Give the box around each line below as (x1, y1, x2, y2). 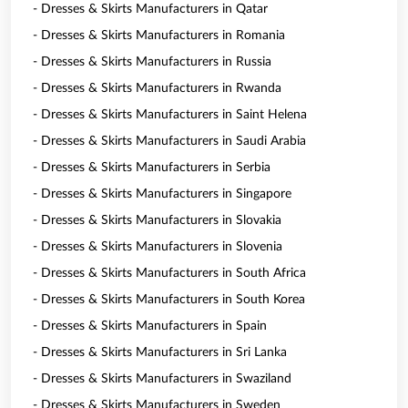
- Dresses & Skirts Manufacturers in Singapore (33, 188, 291, 200)
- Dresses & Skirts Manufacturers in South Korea (33, 293, 305, 306)
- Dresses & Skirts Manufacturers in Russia (33, 56, 271, 68)
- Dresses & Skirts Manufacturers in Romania (33, 29, 285, 42)
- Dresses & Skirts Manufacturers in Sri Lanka (33, 346, 287, 359)
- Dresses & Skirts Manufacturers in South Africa (33, 267, 306, 280)
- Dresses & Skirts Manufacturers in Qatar (33, 3, 268, 15)
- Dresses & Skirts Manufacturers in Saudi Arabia (33, 135, 306, 148)
